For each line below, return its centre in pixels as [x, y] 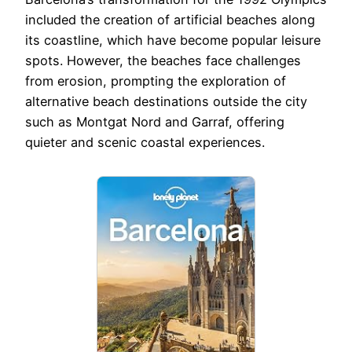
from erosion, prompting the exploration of [156, 81]
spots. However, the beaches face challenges [163, 61]
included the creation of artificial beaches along [170, 20]
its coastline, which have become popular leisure [173, 40]
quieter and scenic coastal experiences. [145, 143]
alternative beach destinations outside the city [166, 102]
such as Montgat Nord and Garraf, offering [155, 122]
